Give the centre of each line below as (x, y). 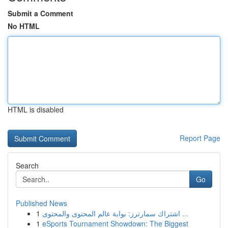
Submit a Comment (40, 13)
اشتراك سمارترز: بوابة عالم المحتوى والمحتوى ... (184, 213)
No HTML (24, 26)
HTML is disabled (36, 109)
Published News (41, 203)
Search (27, 165)
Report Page (200, 138)
